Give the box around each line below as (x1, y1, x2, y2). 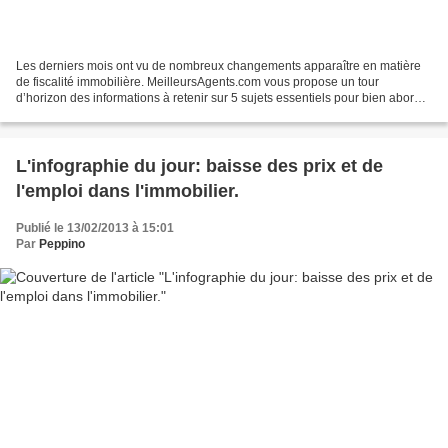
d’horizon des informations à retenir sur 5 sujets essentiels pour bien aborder (16, 91, 432, 106)
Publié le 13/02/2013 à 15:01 (16, 221, 174, 236)
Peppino (39, 237, 85, 252)
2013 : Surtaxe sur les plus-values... (16, 107, 209, 122)
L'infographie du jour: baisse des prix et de (16, 156, 383, 177)
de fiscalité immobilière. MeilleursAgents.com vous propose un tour (16, 75, 379, 90)
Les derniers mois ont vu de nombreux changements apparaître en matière (16, 59, 421, 74)
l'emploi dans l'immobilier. (16, 181, 239, 202)
